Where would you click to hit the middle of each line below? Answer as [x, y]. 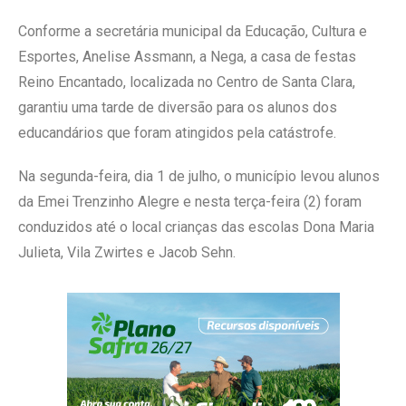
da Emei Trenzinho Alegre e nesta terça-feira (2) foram [190, 201]
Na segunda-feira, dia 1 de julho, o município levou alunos [199, 176]
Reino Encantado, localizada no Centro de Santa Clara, [187, 82]
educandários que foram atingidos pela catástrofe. [177, 132]
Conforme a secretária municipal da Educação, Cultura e [193, 31]
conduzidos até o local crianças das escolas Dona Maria [196, 227]
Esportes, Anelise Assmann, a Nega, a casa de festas [187, 56]
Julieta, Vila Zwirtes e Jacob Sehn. [127, 252]
